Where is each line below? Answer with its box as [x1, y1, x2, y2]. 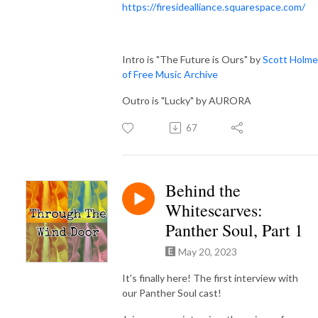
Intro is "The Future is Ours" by [122, 53, 263, 65]
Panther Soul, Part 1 [165, 218, 303, 241]
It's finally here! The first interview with [122, 271, 298, 284]
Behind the [165, 178, 241, 202]
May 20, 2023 [178, 245, 237, 258]
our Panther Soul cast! [122, 286, 221, 299]
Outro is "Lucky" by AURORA [122, 94, 251, 106]
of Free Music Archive [122, 67, 218, 80]
